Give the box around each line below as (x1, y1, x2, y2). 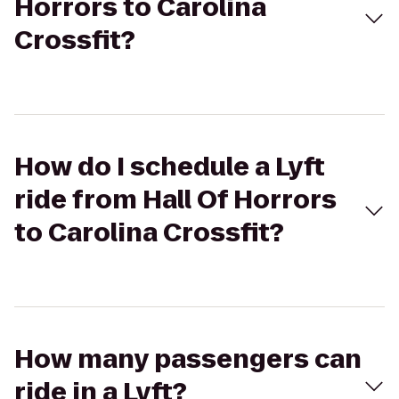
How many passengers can (14, 342, 362, 377)
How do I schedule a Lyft (14, 150, 325, 184)
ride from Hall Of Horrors (14, 183, 337, 217)
